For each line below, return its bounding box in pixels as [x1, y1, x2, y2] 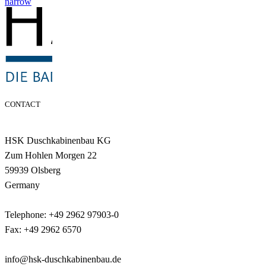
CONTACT [5, 99, 40, 109]
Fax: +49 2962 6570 [5, 224, 81, 235]
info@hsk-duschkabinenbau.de [5, 254, 121, 264]
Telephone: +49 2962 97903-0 [5, 209, 119, 220]
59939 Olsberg [5, 164, 61, 175]
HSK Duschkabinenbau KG [5, 135, 111, 145]
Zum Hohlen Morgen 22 [5, 150, 97, 160]
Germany [5, 179, 40, 190]
